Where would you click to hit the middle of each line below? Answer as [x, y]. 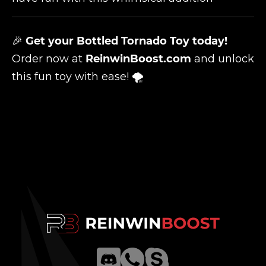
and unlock [223, 59]
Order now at [49, 59]
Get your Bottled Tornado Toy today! [126, 41]
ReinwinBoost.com [138, 59]
